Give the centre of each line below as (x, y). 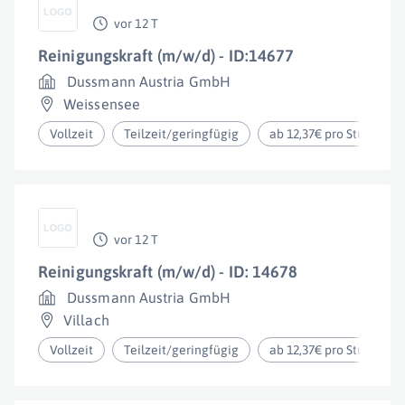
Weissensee (102, 104)
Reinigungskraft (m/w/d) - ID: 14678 (168, 272)
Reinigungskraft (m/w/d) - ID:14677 (166, 56)
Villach (86, 320)
